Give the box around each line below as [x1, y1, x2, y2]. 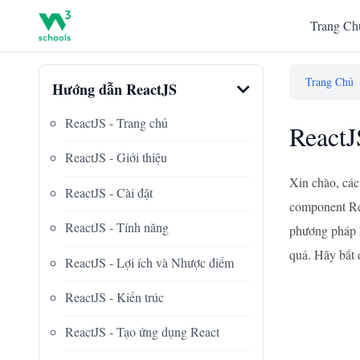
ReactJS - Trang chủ [65, 114, 168, 131]
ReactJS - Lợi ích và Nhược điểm [65, 253, 234, 271]
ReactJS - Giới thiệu [65, 149, 167, 166]
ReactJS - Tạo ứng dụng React [65, 323, 219, 341]
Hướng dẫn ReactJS [52, 79, 177, 100]
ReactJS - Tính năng [65, 219, 169, 236]
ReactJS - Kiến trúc [65, 288, 164, 305]
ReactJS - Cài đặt [65, 183, 153, 201]
